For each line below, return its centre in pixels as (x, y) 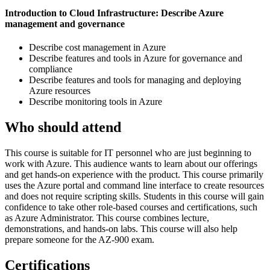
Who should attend (63, 127)
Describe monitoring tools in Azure (96, 101)
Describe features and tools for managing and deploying (135, 80)
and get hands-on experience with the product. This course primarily (134, 174)
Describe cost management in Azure (97, 47)
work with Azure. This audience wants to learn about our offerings (131, 163)
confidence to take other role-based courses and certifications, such (131, 207)
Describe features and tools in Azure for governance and (136, 58)
